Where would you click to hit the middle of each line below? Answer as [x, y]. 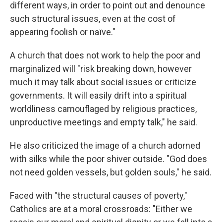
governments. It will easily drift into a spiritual [98, 95]
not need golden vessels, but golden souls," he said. [111, 172]
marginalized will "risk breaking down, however [101, 69]
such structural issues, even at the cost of [93, 19]
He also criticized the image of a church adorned [105, 145]
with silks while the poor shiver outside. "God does [109, 159]
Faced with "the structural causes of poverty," [99, 195]
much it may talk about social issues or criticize [103, 82]
